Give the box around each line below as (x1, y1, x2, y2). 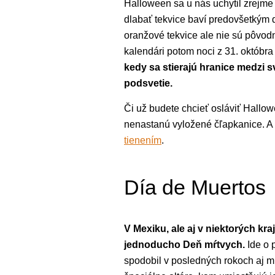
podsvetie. (124, 77, 172, 88)
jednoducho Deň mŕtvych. (124, 239, 245, 250)
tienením (124, 134, 161, 145)
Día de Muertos (124, 175, 266, 199)
